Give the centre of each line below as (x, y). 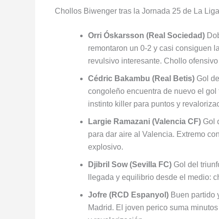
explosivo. (106, 147)
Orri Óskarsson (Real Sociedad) (146, 35)
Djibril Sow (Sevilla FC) (130, 164)
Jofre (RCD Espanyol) (128, 195)
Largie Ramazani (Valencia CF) (144, 121)
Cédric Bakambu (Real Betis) (141, 78)
